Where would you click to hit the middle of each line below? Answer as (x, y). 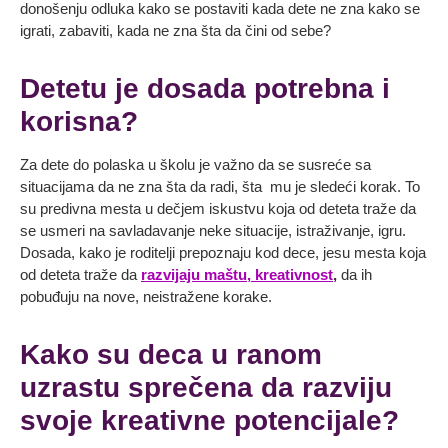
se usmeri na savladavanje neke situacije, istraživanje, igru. (213, 231)
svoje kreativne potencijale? (209, 421)
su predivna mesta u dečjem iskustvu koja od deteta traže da (218, 209)
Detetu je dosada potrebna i (205, 89)
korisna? (79, 122)
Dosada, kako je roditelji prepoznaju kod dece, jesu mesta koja (223, 253)
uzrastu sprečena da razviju (206, 388)
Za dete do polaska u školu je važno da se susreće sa (195, 165)
